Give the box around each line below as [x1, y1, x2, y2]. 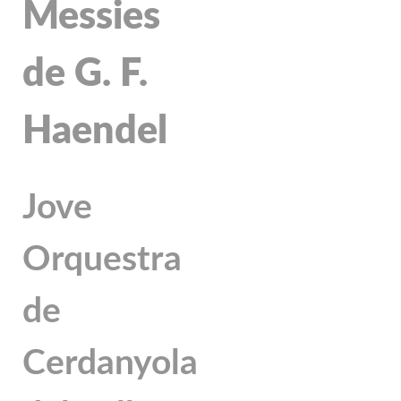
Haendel [22, 111, 167, 150]
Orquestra [22, 241, 182, 277]
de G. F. [22, 54, 148, 93]
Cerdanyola [22, 345, 198, 381]
